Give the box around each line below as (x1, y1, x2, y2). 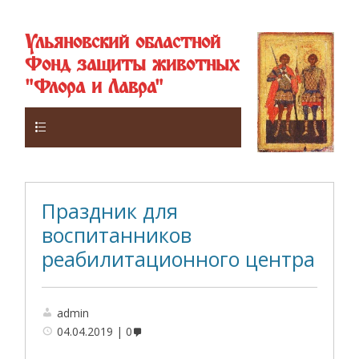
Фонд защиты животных (25, 54, 240, 77)
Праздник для (42, 197, 179, 224)
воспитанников (42, 221, 192, 248)
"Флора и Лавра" (25, 76, 164, 99)
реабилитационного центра (42, 245, 316, 272)
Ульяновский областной (25, 31, 221, 54)
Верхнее (51, 117, 111, 135)
